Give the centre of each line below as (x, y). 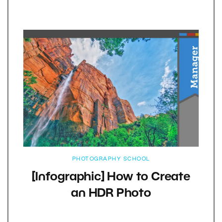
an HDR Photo (111, 194)
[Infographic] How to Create (111, 178)
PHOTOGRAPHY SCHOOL (111, 159)
